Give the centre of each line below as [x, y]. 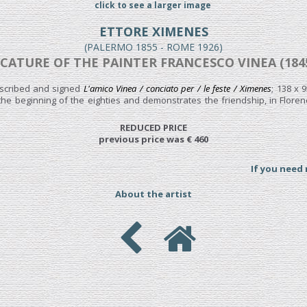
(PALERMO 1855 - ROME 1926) [153, 47]
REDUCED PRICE [153, 127]
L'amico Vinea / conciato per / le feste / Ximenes [177, 88]
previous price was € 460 [153, 139]
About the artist [153, 194]
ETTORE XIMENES [153, 32]
